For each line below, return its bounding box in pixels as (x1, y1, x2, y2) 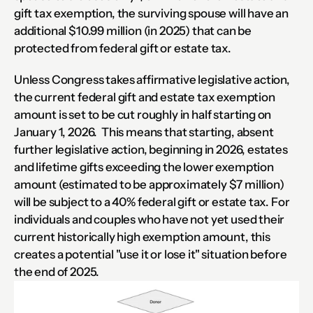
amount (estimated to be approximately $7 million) (14, 177, 284, 191)
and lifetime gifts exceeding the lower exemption (14, 160, 274, 174)
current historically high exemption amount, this (14, 230, 270, 244)
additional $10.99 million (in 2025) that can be (14, 24, 252, 38)
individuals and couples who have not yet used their (14, 212, 285, 226)
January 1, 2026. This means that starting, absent (14, 125, 274, 139)
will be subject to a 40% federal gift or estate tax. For (14, 195, 290, 209)
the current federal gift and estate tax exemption (14, 90, 275, 104)
